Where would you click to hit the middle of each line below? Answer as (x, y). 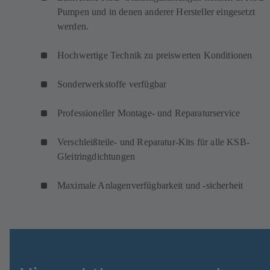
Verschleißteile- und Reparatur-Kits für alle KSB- (153, 142)
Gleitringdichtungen (96, 157)
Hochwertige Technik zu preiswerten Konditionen (155, 55)
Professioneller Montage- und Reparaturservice (149, 113)
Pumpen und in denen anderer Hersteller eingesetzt (156, 12)
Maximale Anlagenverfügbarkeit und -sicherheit (150, 186)
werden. (73, 27)
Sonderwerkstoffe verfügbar (112, 84)
